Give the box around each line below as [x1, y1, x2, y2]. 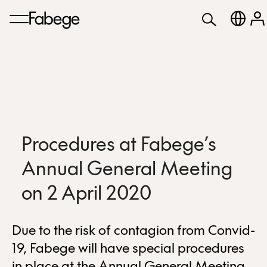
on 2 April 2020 [21, 184, 151, 205]
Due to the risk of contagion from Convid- [12, 224, 255, 238]
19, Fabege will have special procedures [12, 242, 244, 256]
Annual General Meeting [21, 160, 232, 181]
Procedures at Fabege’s [21, 135, 216, 156]
